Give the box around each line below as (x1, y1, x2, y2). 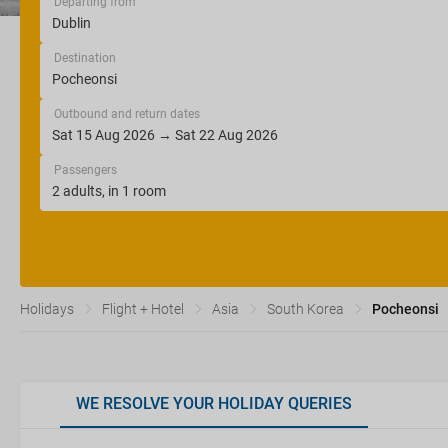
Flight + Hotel (102, 301, 184, 317)
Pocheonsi (372, 301, 439, 317)
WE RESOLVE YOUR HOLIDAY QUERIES (76, 394, 352, 413)
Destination (54, 51, 116, 65)
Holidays (20, 301, 74, 317)
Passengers (54, 163, 117, 177)
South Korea (267, 301, 344, 317)
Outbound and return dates (54, 107, 200, 121)
